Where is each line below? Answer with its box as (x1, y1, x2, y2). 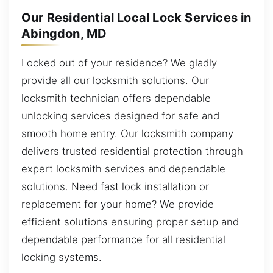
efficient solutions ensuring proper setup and (21, 215, 239, 228)
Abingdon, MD (21, 26, 107, 41)
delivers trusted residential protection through (21, 144, 243, 157)
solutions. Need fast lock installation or (21, 180, 209, 193)
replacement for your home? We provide (21, 197, 214, 210)
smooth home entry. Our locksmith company (21, 127, 233, 140)
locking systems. (21, 250, 102, 263)
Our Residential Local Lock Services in (21, 10, 252, 26)
